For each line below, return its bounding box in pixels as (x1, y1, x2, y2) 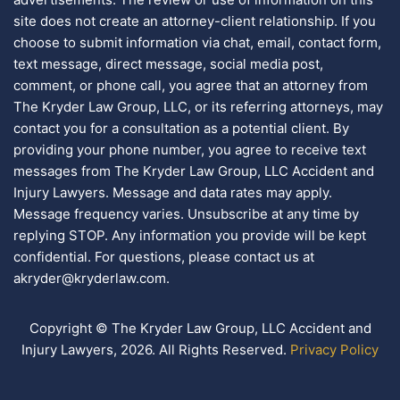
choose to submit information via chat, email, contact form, (13, 34, 381, 52)
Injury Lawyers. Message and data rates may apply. (13, 184, 332, 202)
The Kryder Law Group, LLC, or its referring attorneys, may (13, 98, 383, 116)
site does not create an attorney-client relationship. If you (13, 12, 376, 30)
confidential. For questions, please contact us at (13, 248, 314, 266)
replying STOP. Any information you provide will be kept (13, 227, 366, 245)
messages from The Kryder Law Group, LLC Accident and (13, 162, 374, 180)
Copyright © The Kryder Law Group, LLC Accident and (29, 320, 371, 337)
